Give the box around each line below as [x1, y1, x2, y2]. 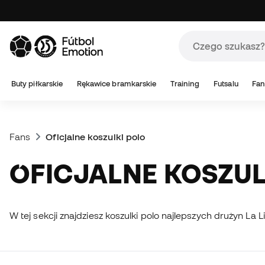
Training [170, 79, 200, 88]
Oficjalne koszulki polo [46, 131, 146, 142]
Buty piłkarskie [11, 79, 63, 88]
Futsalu [214, 79, 238, 88]
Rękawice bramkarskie [76, 79, 157, 88]
